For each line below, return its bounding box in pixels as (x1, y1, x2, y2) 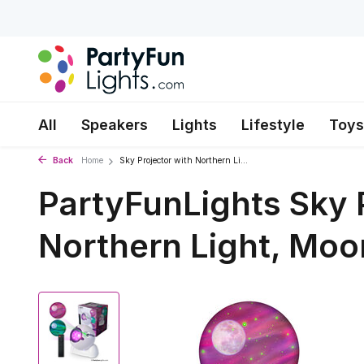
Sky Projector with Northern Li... (119, 155, 248, 166)
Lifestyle (241, 116, 305, 133)
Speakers (81, 116, 148, 133)
